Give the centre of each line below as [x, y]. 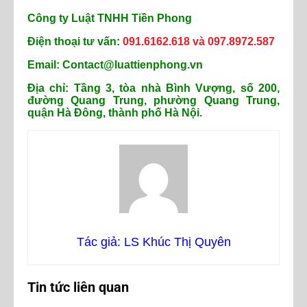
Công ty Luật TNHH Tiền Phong [110, 19]
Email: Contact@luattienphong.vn [115, 65]
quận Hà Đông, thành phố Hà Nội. [115, 113]
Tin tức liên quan [78, 287]
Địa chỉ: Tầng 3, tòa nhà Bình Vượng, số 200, [153, 88]
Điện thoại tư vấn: [75, 42]
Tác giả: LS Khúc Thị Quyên [153, 242]
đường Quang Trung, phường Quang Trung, [153, 101]
